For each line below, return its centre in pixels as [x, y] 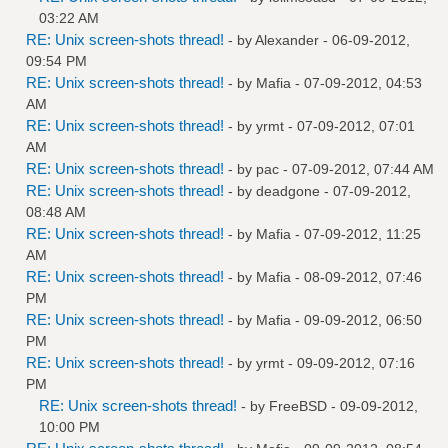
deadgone [288, 190]
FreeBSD [298, 405]
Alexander [287, 39]
